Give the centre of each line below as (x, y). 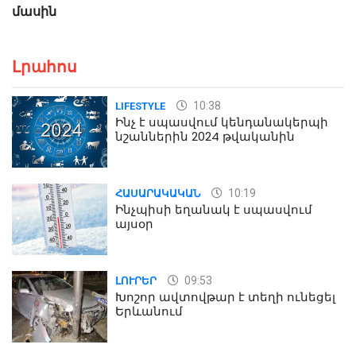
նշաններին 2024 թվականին (205, 137)
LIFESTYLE (140, 106)
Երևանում (149, 311)
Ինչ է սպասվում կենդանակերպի (222, 122)
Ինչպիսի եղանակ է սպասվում (214, 210)
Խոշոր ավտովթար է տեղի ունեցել (225, 297)
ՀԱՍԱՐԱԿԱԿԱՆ (158, 194)
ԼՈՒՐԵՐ (136, 281)
